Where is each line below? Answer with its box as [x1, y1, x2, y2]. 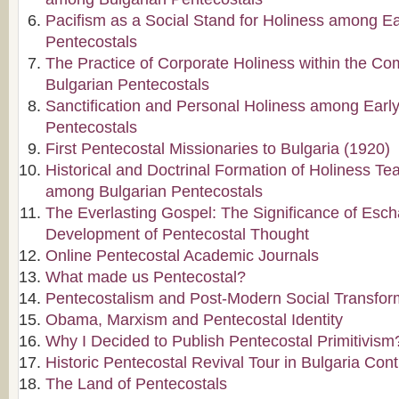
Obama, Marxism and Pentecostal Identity [45, 311, 343, 329]
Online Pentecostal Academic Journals [45, 247, 319, 265]
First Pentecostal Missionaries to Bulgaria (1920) [45, 140, 390, 158]
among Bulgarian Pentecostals [45, 183, 263, 200]
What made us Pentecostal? [45, 268, 246, 286]
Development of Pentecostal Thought [45, 225, 309, 243]
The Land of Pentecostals [45, 375, 227, 393]
